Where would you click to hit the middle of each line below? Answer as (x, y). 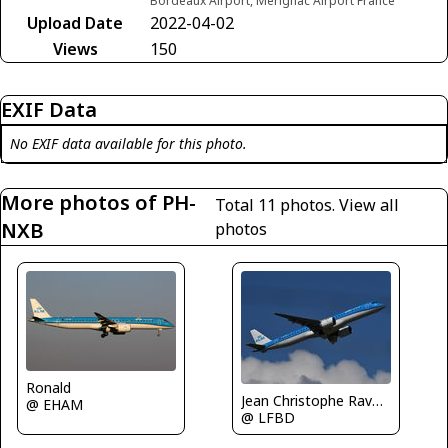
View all (369, 205)
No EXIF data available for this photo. (128, 143)
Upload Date (75, 23)
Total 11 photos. (277, 205)
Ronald (48, 387)
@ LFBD (268, 417)
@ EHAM (54, 404)
